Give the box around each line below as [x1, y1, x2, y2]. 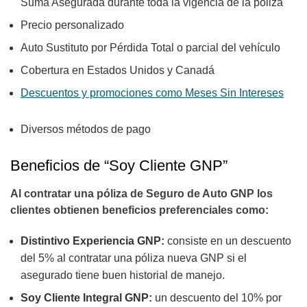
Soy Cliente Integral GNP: [21, 292, 152, 304]
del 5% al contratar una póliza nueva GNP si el [21, 252, 247, 265]
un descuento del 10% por [152, 292, 282, 304]
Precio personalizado [21, 19, 127, 32]
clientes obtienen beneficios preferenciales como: [10, 204, 271, 217]
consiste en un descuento [164, 235, 291, 247]
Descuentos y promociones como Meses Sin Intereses [21, 87, 284, 99]
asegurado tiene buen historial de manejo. [21, 269, 228, 282]
